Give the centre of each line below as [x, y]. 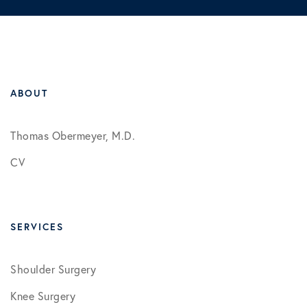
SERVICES [37, 227]
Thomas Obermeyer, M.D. [73, 136]
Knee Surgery [43, 296]
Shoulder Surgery [53, 269]
